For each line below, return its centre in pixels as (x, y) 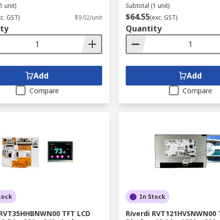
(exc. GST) (163, 17)
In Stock (152, 197)
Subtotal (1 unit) (147, 6)
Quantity (143, 28)
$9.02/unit (88, 17)
